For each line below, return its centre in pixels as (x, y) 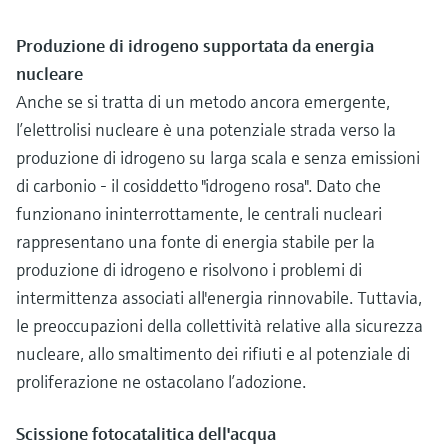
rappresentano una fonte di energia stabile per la (195, 241)
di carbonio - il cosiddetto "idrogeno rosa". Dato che (198, 185)
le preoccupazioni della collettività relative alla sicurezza (219, 325)
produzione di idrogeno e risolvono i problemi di (189, 269)
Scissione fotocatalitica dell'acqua (146, 433)
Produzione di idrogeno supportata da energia (195, 45)
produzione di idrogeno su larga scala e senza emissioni (218, 157)
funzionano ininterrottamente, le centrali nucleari (199, 213)
